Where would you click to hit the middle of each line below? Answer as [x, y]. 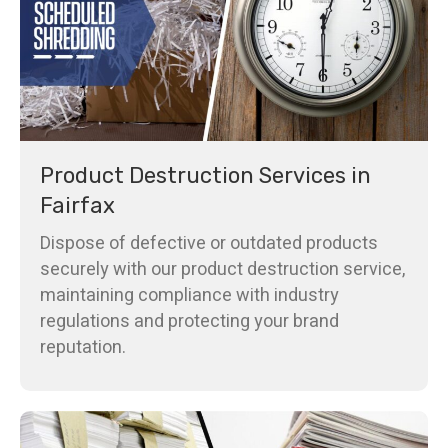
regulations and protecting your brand [189, 321]
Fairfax [77, 205]
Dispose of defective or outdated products [209, 243]
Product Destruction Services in [205, 175]
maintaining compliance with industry [189, 295]
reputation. [83, 347]
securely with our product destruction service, [222, 269]
